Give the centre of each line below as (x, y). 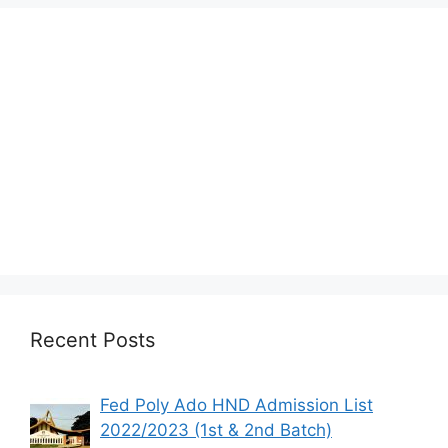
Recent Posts (92, 339)
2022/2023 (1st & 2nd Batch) (216, 429)
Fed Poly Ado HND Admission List (236, 404)
